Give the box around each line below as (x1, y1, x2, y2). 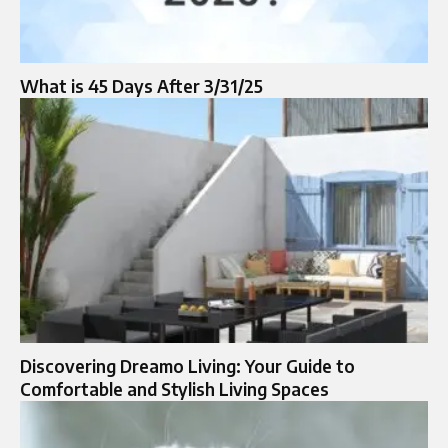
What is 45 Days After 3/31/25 (20, 74, 263, 97)
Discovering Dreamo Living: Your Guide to (20, 354, 355, 377)
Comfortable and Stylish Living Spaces (20, 377, 329, 400)
